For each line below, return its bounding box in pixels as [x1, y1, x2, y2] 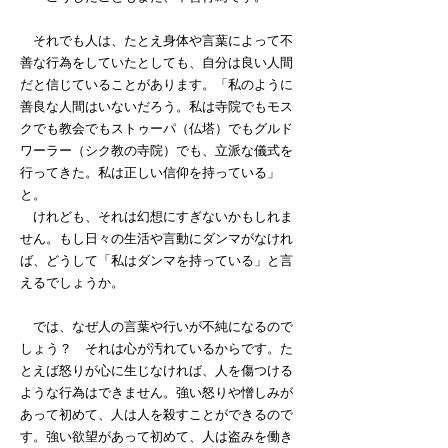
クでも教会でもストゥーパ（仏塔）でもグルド [20, 121, 293, 136]
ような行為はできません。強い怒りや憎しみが [20, 385, 293, 400]
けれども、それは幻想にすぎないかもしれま [20, 209, 293, 224]
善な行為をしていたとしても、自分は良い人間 [20, 55, 293, 70]
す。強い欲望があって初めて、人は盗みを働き [20, 429, 293, 444]
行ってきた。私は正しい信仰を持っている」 [20, 165, 280, 180]
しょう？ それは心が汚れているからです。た [20, 341, 293, 356]
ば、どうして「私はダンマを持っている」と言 [20, 253, 293, 268]
